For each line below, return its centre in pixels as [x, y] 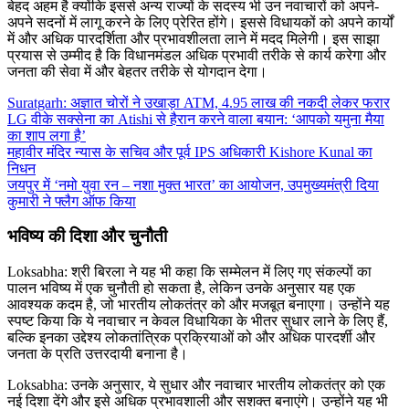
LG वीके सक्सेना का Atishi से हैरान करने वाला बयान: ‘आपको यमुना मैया [196, 119]
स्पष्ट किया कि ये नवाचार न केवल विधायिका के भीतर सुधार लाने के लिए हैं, [198, 321]
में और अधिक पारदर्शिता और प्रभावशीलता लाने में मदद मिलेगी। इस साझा [194, 38]
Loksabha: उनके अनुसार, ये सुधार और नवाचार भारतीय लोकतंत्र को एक [196, 385]
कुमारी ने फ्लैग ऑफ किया [72, 201]
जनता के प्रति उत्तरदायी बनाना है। [98, 354]
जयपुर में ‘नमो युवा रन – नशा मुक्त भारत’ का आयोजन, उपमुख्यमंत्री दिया [193, 184]
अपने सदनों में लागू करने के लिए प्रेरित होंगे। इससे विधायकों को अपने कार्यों [200, 22]
